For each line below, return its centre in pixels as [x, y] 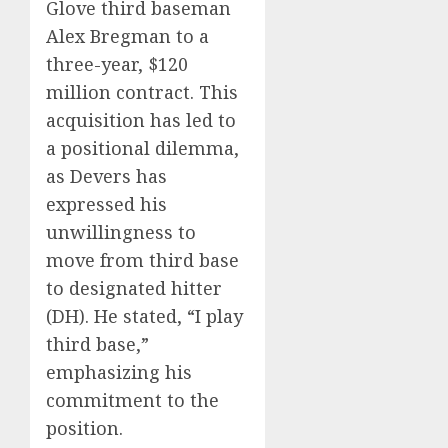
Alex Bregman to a [127, 36]
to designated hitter [134, 288]
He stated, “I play [168, 316]
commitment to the [132, 400]
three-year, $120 [117, 64]
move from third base [142, 260]
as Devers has [106, 176]
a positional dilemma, [142, 148]
